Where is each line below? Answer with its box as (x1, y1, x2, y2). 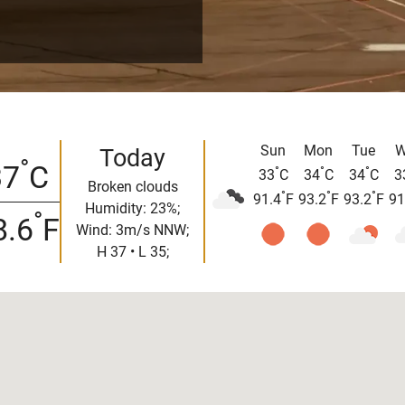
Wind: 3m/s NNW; (76, 221, 189, 240)
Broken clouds (87, 178, 178, 196)
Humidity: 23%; (85, 200, 180, 218)
